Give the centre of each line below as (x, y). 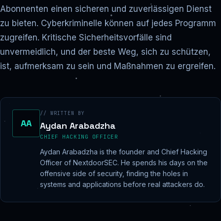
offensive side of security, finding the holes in (114, 174)
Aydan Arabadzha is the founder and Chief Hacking (124, 152)
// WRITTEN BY (62, 113)
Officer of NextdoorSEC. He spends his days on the (124, 163)
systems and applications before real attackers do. (122, 184)
